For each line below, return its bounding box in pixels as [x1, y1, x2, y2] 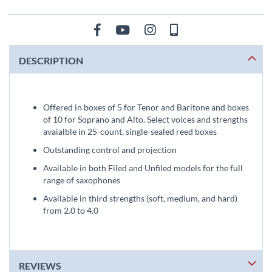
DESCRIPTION [19, 55, 83, 66]
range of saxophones [43, 175, 120, 185]
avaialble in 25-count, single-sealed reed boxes [43, 126, 217, 137]
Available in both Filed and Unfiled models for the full [43, 163, 243, 173]
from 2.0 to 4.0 [43, 205, 98, 216]
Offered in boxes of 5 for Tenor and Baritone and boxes [43, 102, 249, 112]
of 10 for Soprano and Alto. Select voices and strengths [43, 114, 248, 124]
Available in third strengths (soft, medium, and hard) [43, 193, 237, 203]
